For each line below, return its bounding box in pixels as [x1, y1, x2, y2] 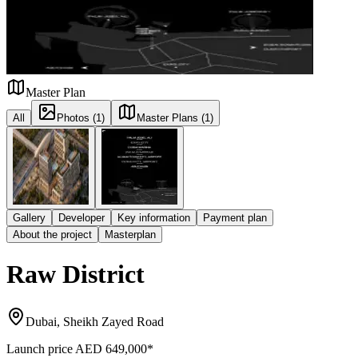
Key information [117, 211, 190, 224]
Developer [58, 211, 105, 224]
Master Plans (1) [137, 111, 213, 124]
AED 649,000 [75, 341, 147, 356]
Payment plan [203, 211, 267, 224]
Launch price [6, 341, 73, 356]
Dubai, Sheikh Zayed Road [26, 314, 164, 328]
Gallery [13, 211, 46, 224]
